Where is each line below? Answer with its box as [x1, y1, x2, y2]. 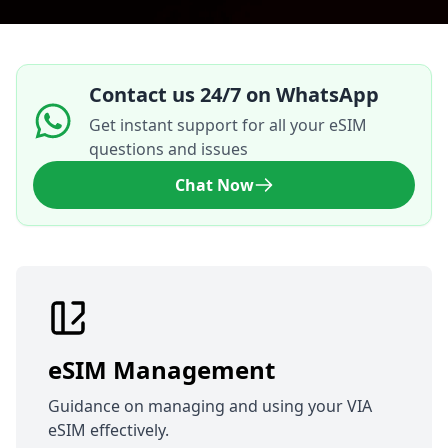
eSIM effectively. [48, 419, 169, 442]
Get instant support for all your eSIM [89, 114, 367, 137]
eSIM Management [48, 353, 275, 387]
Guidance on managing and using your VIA [48, 395, 372, 418]
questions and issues [89, 138, 248, 161]
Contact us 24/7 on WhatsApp [89, 81, 379, 109]
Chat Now [174, 174, 254, 197]
